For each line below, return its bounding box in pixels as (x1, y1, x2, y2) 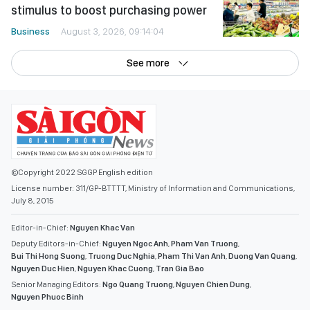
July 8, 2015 (11, 196, 54, 206)
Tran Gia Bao (156, 264, 204, 274)
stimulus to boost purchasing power (11, 3, 207, 18)
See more (127, 57, 170, 70)
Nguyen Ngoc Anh (102, 239, 168, 249)
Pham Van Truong (171, 239, 238, 249)
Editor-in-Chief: (11, 223, 70, 233)
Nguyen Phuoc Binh (11, 292, 84, 302)
